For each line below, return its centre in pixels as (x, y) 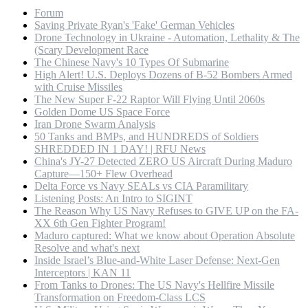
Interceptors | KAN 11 (82, 272)
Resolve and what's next (87, 247)
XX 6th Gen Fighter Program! (100, 223)
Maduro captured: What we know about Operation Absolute (165, 235)
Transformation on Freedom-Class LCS (120, 297)
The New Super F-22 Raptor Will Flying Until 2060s (150, 99)
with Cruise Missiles (78, 87)
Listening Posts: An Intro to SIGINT (113, 198)
